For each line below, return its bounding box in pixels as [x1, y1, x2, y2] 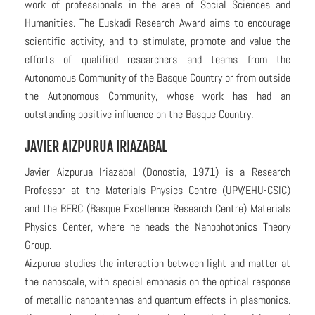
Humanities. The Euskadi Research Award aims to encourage [25, 15, 290, 30]
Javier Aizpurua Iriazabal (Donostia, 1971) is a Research [25, 165, 290, 179]
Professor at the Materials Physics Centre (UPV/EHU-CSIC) [25, 183, 290, 198]
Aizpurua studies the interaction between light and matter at [25, 256, 290, 271]
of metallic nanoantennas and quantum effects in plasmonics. [25, 292, 290, 307]
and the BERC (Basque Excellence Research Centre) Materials [25, 201, 290, 216]
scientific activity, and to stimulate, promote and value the [25, 34, 290, 49]
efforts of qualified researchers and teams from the [25, 52, 290, 67]
